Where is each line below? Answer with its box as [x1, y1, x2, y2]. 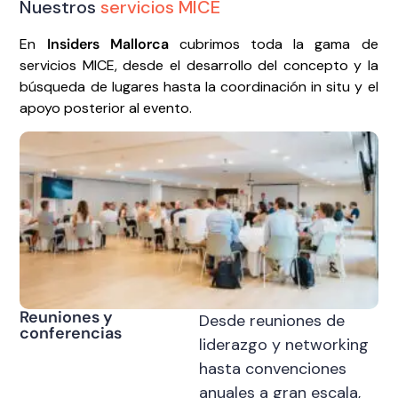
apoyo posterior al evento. [20, 98, 193, 117]
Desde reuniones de [199, 310, 345, 332]
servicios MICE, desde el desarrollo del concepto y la [20, 55, 378, 75]
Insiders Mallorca [46, 34, 169, 53]
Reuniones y [20, 306, 114, 329]
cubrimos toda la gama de [168, 34, 378, 53]
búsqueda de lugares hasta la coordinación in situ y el [20, 76, 378, 96]
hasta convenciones [199, 358, 346, 380]
